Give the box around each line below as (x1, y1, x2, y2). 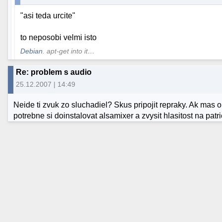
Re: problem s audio (16, 67, 92, 76)
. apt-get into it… (43, 47, 95, 55)
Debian (20, 47, 43, 55)
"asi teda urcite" (20, 11, 76, 20)
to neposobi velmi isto (20, 33, 97, 42)
